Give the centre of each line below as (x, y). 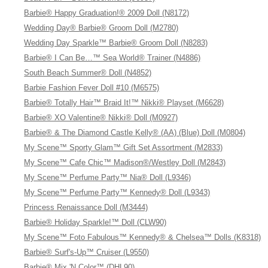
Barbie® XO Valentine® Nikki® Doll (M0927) (101, 118)
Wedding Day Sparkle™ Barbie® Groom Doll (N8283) (116, 43)
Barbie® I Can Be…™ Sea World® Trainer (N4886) (112, 58)
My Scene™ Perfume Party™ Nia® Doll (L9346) (108, 177)
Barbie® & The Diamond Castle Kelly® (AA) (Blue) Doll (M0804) (135, 133)
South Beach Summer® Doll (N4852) (88, 73)
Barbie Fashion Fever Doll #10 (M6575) (92, 88)
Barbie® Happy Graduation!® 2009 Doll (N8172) (107, 13)
